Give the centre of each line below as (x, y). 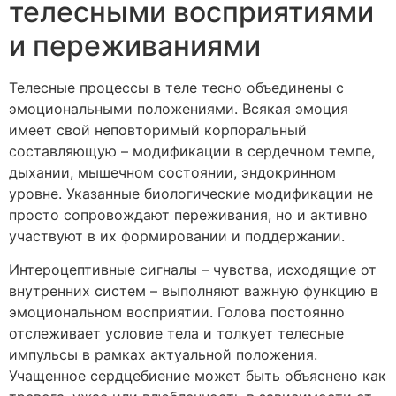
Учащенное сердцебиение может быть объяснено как (198, 376)
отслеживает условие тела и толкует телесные (176, 334)
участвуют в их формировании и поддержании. (177, 236)
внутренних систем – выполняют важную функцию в (194, 291)
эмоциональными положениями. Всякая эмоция (179, 108)
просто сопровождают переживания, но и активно (188, 214)
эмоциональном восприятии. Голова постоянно (177, 312)
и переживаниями (135, 45)
